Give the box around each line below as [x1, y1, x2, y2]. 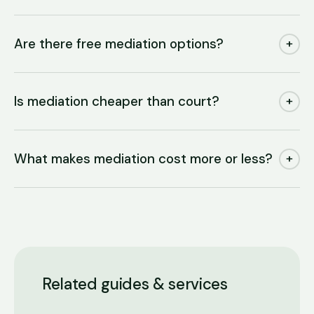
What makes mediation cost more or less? [14, 150, 273, 168]
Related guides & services [42, 274, 228, 294]
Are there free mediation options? [14, 35, 224, 53]
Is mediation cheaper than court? [14, 93, 219, 110]
